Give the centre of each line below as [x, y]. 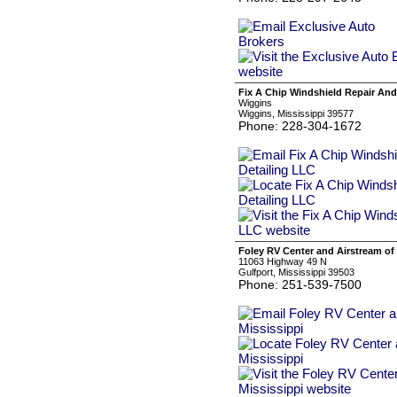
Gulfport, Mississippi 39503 [296, 272]
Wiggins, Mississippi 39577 [296, 113]
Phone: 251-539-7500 [300, 284]
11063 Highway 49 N [283, 261]
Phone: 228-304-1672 [300, 126]
